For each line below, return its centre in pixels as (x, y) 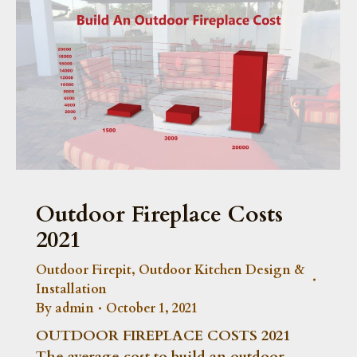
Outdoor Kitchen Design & (222, 270)
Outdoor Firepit (84, 270)
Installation (71, 289)
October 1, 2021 (152, 308)
